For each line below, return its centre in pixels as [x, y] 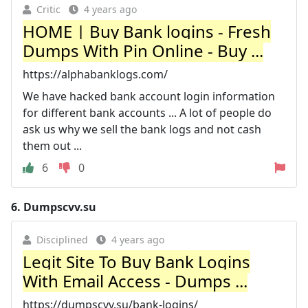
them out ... [52, 145]
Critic [48, 9]
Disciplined [62, 239]
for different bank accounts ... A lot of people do [147, 112]
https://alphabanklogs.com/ [95, 74]
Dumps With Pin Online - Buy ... [143, 50]
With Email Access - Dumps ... [135, 280]
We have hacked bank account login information [149, 96]
